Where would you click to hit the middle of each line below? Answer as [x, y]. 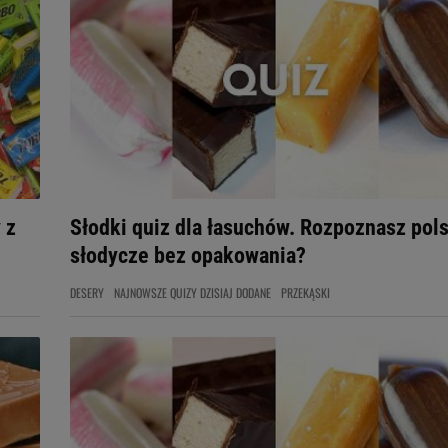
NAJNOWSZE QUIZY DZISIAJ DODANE [192, 292]
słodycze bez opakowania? [188, 255]
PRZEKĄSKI [305, 292]
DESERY [87, 292]
